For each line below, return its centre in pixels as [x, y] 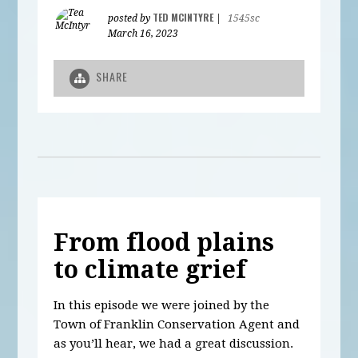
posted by [131, 19]
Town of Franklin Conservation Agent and [177, 324]
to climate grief [150, 269]
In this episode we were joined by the [162, 305]
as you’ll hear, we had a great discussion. [174, 343]
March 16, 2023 [143, 34]
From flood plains [164, 242]
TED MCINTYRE [183, 18]
